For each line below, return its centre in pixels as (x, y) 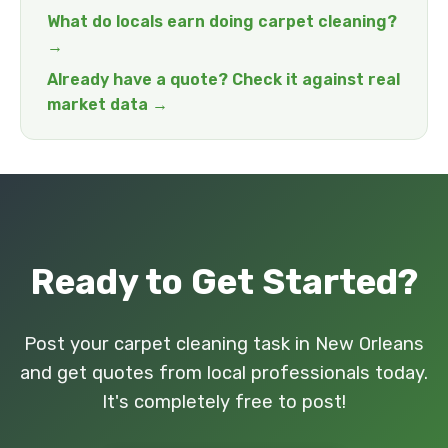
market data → (107, 104)
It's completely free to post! (224, 402)
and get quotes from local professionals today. (224, 373)
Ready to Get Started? (224, 282)
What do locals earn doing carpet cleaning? (222, 21)
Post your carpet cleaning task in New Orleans (224, 344)
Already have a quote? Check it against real (223, 79)
